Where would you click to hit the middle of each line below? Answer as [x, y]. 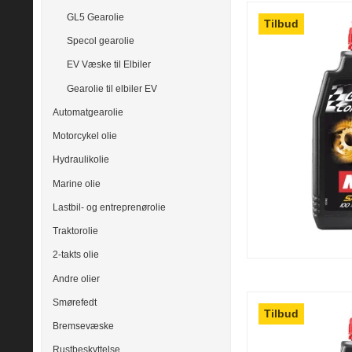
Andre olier [76, 279]
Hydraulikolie [81, 160]
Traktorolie [75, 231]
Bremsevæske [83, 326]
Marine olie [77, 183]
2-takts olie [76, 255]
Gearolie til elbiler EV [112, 88]
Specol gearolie [100, 41]
